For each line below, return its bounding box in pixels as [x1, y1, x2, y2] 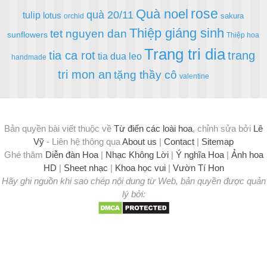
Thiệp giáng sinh [129, 26, 225, 41]
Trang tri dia [144, 45, 226, 64]
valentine [179, 72, 209, 81]
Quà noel [136, 7, 189, 22]
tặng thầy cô [113, 69, 177, 82]
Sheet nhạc [63, 163, 108, 173]
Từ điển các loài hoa [114, 123, 193, 134]
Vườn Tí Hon [172, 163, 224, 173]
